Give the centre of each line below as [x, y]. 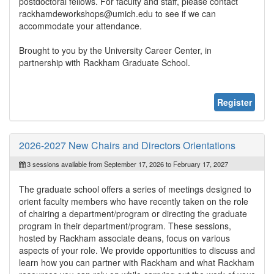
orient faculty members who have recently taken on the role [134, 201]
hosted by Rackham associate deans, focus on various [124, 238]
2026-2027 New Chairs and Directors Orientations [127, 145]
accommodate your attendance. [80, 25]
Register [235, 102]
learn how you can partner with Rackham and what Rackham [137, 262]
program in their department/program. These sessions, [125, 225]
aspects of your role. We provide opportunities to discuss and [137, 250]
